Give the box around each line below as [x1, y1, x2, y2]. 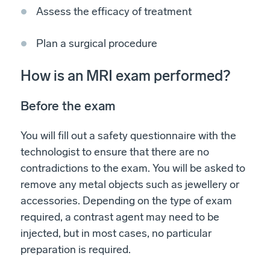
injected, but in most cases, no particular [20, 226, 212, 240]
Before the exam [20, 98, 115, 113]
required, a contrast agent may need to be [20, 210, 219, 224]
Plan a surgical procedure [36, 36, 157, 50]
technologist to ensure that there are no [20, 145, 209, 159]
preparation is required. [20, 242, 131, 256]
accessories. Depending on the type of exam [20, 193, 232, 207]
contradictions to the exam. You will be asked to [20, 161, 245, 175]
